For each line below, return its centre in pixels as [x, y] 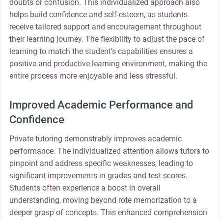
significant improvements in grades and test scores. [98, 175]
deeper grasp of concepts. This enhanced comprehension [108, 212]
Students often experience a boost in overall [85, 188]
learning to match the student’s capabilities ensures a [101, 52]
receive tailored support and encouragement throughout [105, 27]
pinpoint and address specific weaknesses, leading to [101, 163]
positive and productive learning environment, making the [108, 64]
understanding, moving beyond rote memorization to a [103, 200]
